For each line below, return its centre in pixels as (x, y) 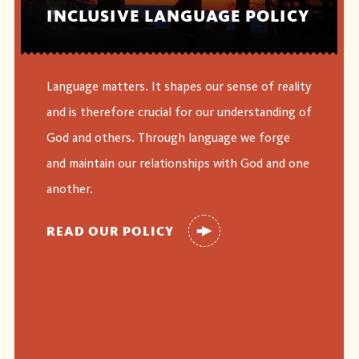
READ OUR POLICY (110, 231)
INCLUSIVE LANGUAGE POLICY (177, 16)
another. (69, 190)
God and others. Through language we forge (168, 138)
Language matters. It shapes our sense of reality (179, 87)
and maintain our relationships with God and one (177, 164)
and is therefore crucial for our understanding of (179, 113)
